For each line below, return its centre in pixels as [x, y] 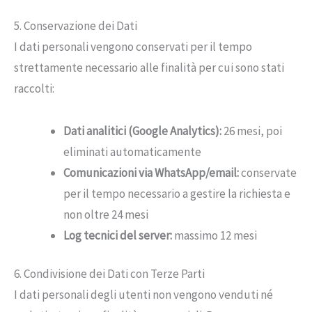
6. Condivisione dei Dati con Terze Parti [109, 274]
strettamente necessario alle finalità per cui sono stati [149, 68]
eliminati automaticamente [132, 151]
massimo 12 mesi [214, 235]
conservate [268, 172]
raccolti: [34, 89]
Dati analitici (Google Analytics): [142, 131]
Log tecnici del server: [118, 235]
